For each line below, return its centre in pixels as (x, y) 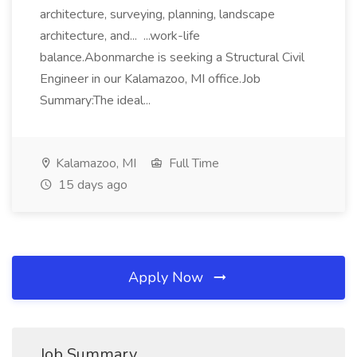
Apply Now (168, 277)
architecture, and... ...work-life (120, 36)
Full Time (192, 163)
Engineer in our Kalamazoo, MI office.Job (150, 79)
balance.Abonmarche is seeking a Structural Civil (172, 57)
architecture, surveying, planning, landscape (157, 14)
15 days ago (91, 185)
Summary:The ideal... (97, 100)
